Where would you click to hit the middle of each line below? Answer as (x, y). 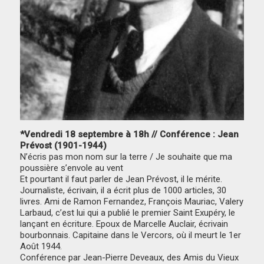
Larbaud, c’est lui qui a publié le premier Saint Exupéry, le (128, 212)
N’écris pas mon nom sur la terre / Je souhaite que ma (126, 156)
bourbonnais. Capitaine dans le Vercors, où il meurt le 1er (131, 235)
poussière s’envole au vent (72, 168)
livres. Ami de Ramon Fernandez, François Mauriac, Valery (132, 201)
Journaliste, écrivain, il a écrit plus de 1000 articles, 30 (123, 190)
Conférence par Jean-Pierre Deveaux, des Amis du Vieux (130, 257)
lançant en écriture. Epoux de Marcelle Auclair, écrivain (124, 224)
